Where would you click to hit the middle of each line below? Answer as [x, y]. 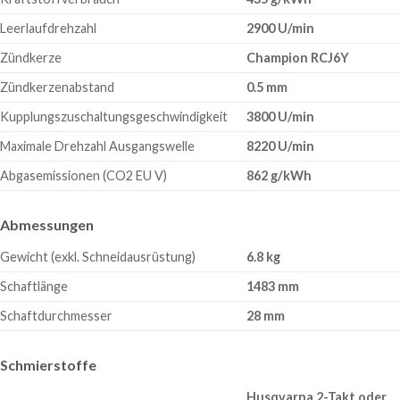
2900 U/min [281, 28]
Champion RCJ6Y [298, 57]
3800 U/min [281, 116]
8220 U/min [281, 146]
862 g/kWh [279, 175]
